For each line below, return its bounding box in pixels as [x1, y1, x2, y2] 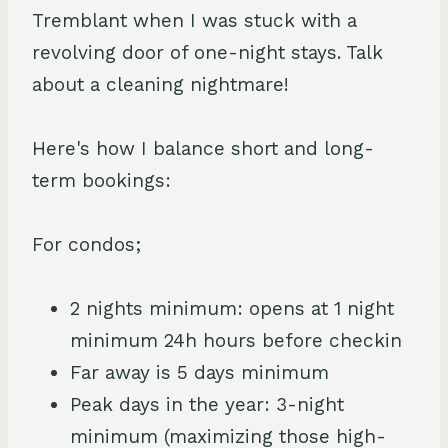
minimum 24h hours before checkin [70, 328, 402, 352]
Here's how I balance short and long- [32, 136, 374, 160]
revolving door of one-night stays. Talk [32, 40, 383, 64]
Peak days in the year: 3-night [70, 392, 344, 416]
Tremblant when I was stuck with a [32, 8, 357, 32]
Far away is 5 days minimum [70, 360, 329, 384]
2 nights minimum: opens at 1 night [70, 296, 394, 320]
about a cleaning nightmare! [32, 72, 289, 96]
